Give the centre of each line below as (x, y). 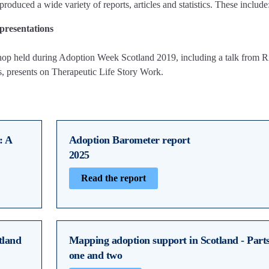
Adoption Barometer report (129, 140)
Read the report (113, 178)
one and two (95, 255)
